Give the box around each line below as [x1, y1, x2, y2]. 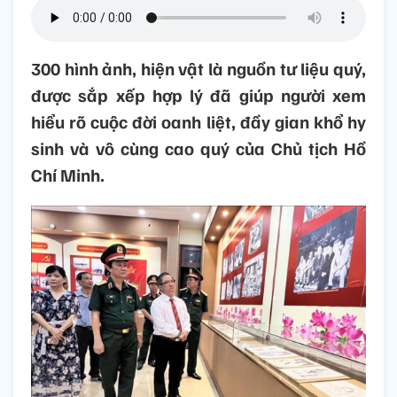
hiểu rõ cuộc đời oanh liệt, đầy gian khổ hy [31, 110, 366, 134]
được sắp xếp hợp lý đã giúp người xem [31, 83, 366, 107]
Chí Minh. [31, 163, 105, 187]
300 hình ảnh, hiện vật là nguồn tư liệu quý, [31, 57, 366, 81]
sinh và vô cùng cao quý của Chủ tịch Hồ [31, 136, 366, 160]
